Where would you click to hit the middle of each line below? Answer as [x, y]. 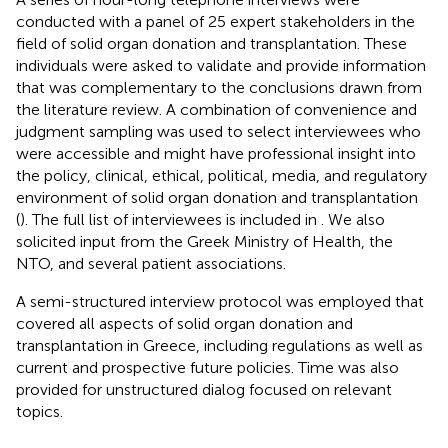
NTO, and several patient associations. [151, 263]
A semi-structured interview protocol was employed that [220, 301]
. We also [353, 219]
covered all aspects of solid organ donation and [184, 323]
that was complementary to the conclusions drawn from [219, 87]
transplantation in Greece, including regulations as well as [219, 345]
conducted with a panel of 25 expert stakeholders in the [215, 21]
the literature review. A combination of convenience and [216, 109]
